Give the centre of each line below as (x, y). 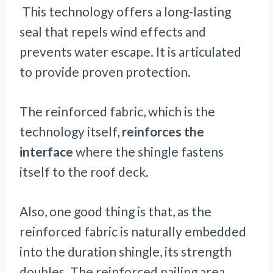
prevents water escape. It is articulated (130, 52)
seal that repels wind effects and (113, 32)
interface (46, 152)
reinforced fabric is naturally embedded (133, 232)
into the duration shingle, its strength (126, 252)
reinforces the (163, 132)
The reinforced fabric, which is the (117, 112)
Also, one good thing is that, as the (115, 211)
